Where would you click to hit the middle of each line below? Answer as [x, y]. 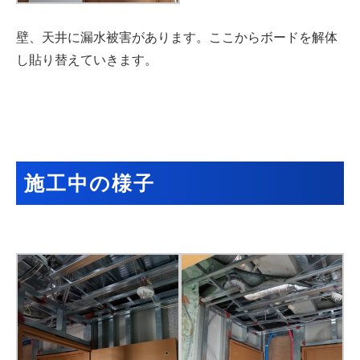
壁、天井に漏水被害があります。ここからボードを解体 [177, 38]
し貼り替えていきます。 [87, 60]
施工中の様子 [90, 184]
